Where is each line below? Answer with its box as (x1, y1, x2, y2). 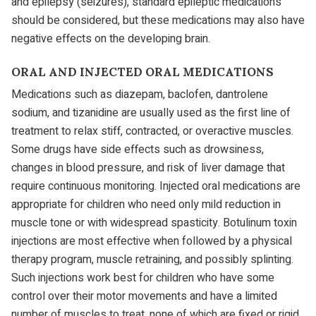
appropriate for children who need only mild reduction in (11, 195, 281, 213)
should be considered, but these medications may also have (11, 12, 305, 30)
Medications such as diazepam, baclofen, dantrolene (11, 85, 268, 103)
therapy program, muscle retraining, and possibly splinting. (11, 250, 293, 268)
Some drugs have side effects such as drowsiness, (11, 140, 264, 158)
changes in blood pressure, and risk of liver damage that (11, 159, 285, 176)
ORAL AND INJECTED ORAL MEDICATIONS (11, 64, 274, 80)
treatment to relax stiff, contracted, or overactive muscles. (11, 122, 293, 140)
